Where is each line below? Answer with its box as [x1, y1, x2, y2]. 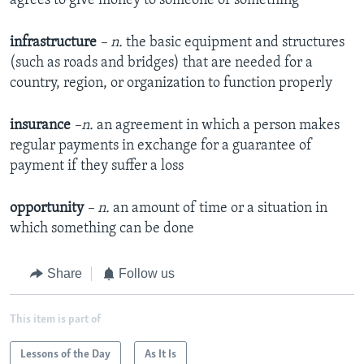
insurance [10, 118, 74, 134]
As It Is [145, 348, 176, 361]
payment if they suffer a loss [10, 158, 184, 175]
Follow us [119, 266, 175, 281]
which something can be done [10, 221, 194, 237]
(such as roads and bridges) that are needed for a [10, 55, 313, 71]
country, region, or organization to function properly [10, 76, 332, 92]
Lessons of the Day [20, 348, 110, 361]
